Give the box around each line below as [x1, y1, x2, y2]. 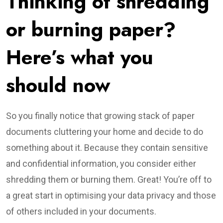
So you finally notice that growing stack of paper [6, 111, 195, 121]
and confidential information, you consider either [6, 158, 196, 169]
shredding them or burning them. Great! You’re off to [6, 174, 212, 185]
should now [6, 71, 110, 100]
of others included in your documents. [6, 206, 156, 217]
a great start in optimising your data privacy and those [6, 190, 216, 201]
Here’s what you [6, 43, 153, 72]
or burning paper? [6, 15, 176, 44]
